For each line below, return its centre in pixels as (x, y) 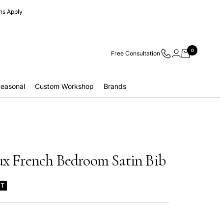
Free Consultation (136, 53)
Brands (115, 86)
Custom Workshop (64, 86)
